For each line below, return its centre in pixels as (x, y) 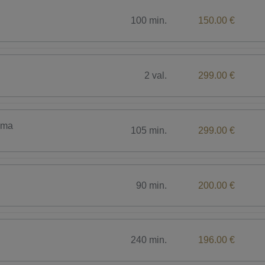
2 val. (156, 76)
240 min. (149, 240)
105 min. (149, 130)
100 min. (149, 21)
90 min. (152, 185)
